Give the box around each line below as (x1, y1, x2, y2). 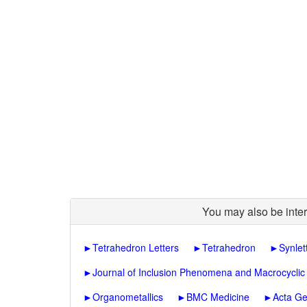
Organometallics (93, 290, 163, 304)
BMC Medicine (186, 290, 249, 304)
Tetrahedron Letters (93, 241, 179, 254)
